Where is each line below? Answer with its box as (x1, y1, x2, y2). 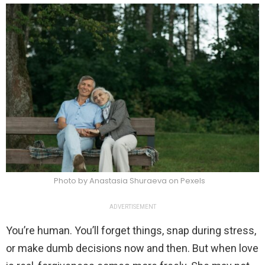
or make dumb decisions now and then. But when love (6, 241, 258, 254)
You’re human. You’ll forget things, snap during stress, (6, 224, 256, 237)
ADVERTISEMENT (109, 203, 156, 210)
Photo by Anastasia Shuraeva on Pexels (54, 174, 205, 186)
